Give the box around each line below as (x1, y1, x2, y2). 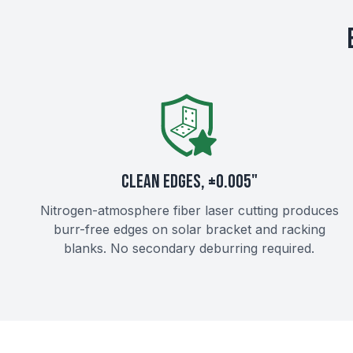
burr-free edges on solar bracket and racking (53, 221, 325, 237)
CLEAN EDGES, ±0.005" (121, 170, 258, 193)
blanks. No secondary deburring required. (64, 240, 314, 256)
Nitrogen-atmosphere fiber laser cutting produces (39, 203, 339, 218)
